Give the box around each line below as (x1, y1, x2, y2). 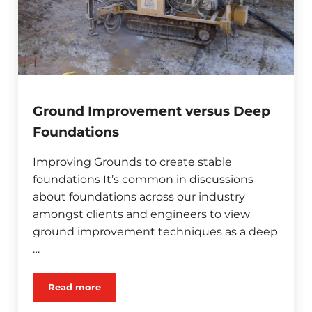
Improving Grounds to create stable (33, 155, 233, 169)
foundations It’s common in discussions (33, 173, 254, 187)
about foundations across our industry (33, 190, 246, 204)
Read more (48, 282, 102, 293)
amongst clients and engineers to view (33, 208, 251, 221)
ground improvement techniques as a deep (33, 225, 279, 239)
